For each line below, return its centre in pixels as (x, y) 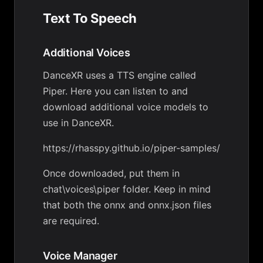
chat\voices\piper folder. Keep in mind (127, 189)
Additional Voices (87, 53)
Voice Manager (80, 256)
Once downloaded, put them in (111, 173)
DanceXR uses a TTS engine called (119, 75)
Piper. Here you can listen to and (115, 91)
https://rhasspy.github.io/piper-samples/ (131, 148)
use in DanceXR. (78, 123)
